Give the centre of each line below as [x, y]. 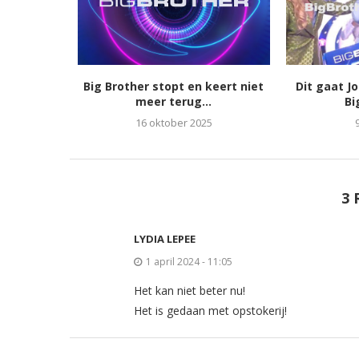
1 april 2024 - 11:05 [189, 262]
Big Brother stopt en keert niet [174, 87]
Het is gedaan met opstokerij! [210, 311]
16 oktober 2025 [173, 123]
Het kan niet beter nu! [190, 291]
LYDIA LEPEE [165, 239]
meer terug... [174, 102]
